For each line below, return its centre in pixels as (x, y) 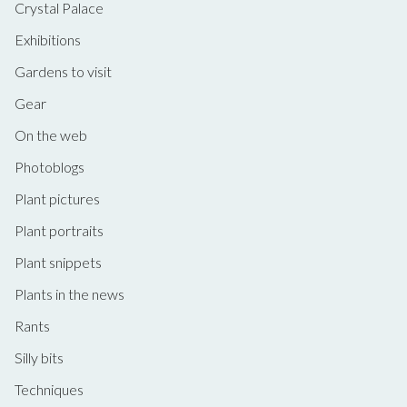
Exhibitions (47, 40)
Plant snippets (58, 263)
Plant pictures (57, 199)
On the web (50, 135)
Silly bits (39, 358)
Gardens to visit (63, 72)
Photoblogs (49, 167)
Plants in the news (69, 294)
